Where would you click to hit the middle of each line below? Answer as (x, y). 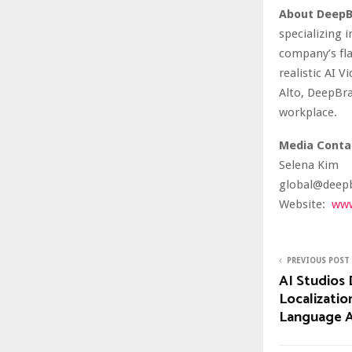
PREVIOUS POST (318, 260)
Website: (302, 204)
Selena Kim (309, 165)
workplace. (308, 112)
